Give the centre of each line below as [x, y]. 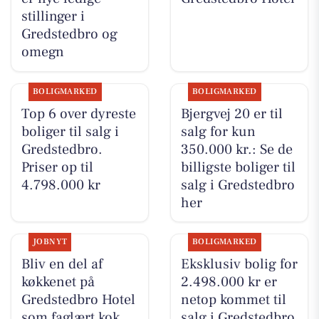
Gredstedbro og [69, 35]
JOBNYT [50, 241]
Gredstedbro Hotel [78, 299]
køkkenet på [58, 282]
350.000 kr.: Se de [236, 149]
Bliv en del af [62, 264]
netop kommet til [233, 299]
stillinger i [53, 17]
